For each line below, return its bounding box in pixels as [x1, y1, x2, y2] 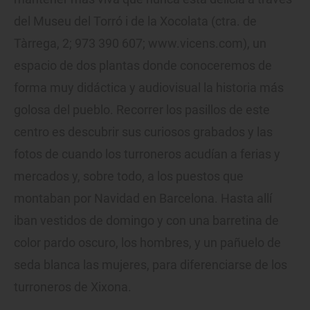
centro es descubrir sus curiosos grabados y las [14, 124, 273, 139]
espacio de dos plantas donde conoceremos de [14, 57, 272, 73]
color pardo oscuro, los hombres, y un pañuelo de [14, 235, 281, 250]
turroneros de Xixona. [14, 279, 131, 294]
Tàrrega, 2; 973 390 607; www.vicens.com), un [14, 35, 266, 51]
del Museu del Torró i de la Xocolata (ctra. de [14, 13, 257, 28]
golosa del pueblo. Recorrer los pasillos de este [14, 102, 270, 117]
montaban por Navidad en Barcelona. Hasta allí [14, 190, 272, 206]
